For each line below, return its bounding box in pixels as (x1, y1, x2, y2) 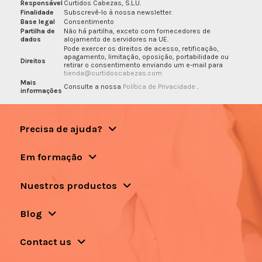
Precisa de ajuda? (19, 123, 102, 135)
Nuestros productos (19, 180, 117, 191)
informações (20, 86, 62, 95)
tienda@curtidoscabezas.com (63, 68, 162, 77)
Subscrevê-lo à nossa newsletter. (63, 8, 173, 16)
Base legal (20, 17, 55, 26)
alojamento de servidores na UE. (63, 35, 168, 43)
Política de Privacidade (122, 82, 197, 91)
